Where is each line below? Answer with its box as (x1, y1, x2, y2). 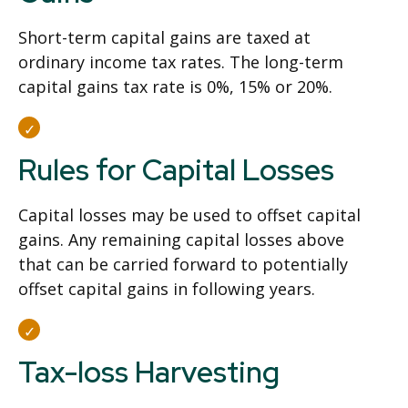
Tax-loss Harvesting (18, 352, 280, 392)
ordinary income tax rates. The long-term (18, 51, 343, 73)
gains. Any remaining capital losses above (18, 229, 344, 250)
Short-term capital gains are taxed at (18, 26, 311, 48)
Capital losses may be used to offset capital (18, 204, 361, 226)
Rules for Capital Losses (18, 150, 334, 189)
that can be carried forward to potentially (18, 253, 348, 275)
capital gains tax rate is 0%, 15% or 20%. (18, 76, 332, 97)
